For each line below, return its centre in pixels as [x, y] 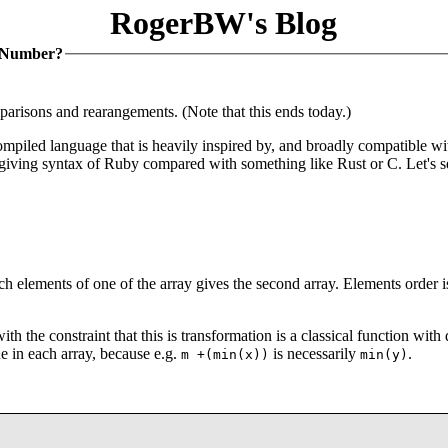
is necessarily [314, 353]
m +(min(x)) [225, 354]
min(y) [384, 354]
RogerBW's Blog [223, 23]
